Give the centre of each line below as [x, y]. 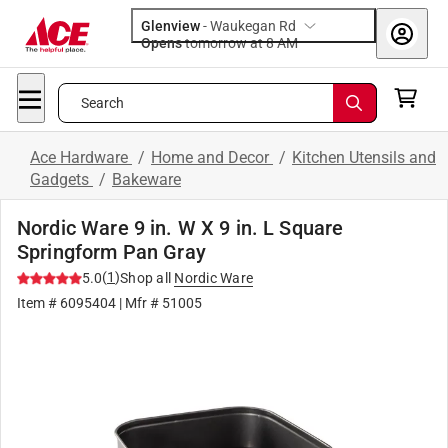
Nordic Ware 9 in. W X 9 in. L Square [180, 228]
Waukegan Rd [253, 26]
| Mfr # [139, 303]
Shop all [145, 278]
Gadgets [61, 179]
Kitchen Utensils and [364, 157]
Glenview [170, 26]
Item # [38, 303]
